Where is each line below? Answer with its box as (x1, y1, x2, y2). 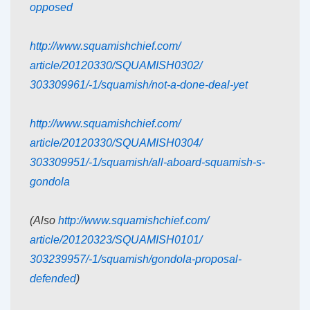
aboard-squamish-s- (167, 156, 265, 169)
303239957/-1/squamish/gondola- (30, 253, 195, 266)
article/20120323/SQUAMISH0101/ (30, 234, 202, 246)
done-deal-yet (180, 79, 248, 91)
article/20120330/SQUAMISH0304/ (30, 137, 202, 149)
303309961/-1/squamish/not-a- (30, 79, 180, 91)
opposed (30, 1, 73, 14)
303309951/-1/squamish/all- (30, 156, 167, 169)
